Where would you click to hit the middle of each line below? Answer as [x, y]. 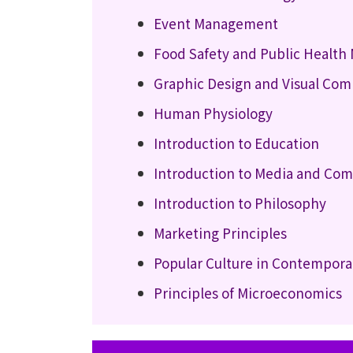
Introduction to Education [236, 143]
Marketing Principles [220, 233]
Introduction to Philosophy [240, 203]
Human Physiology [213, 113]
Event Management [216, 23]
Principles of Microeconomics [248, 293]
